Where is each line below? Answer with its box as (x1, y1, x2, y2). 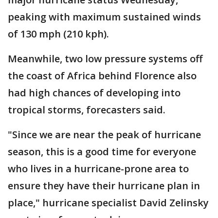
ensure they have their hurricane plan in (8, 179, 200, 192)
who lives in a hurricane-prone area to (8, 162, 189, 175)
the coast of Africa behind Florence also (8, 69, 197, 82)
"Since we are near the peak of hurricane (8, 128, 201, 141)
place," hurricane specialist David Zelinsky (8, 196, 209, 209)
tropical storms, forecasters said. (8, 103, 165, 116)
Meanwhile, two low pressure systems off (8, 52, 202, 65)
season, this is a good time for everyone (8, 145, 196, 158)
